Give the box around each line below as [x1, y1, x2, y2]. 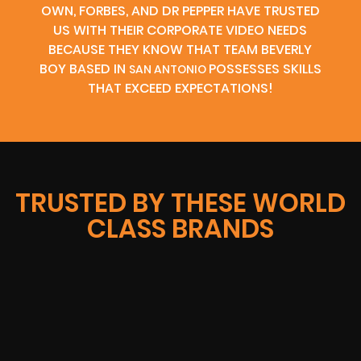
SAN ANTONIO [128, 60, 209, 77]
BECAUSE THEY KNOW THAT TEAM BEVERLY [48, 39, 313, 59]
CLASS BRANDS [87, 210, 274, 247]
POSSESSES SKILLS [208, 59, 322, 78]
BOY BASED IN [39, 59, 129, 78]
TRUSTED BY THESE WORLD [15, 185, 346, 222]
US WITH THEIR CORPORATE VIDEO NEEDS [53, 20, 308, 39]
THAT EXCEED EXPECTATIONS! [87, 78, 273, 98]
